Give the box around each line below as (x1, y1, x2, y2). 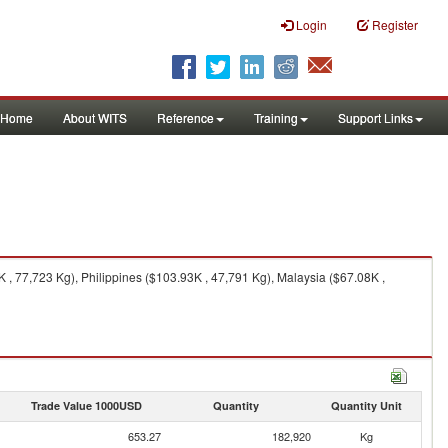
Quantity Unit (330, 398, 402, 413)
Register (372, 16, 418, 33)
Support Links (338, 109, 413, 126)
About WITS (63, 109, 127, 126)
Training (254, 109, 298, 126)
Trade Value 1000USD (30, 398, 142, 413)
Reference (157, 109, 214, 126)
